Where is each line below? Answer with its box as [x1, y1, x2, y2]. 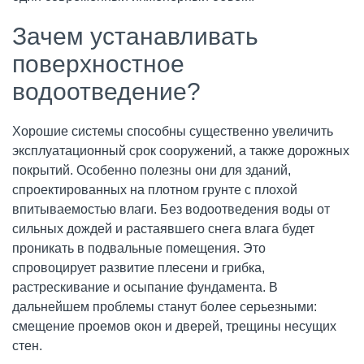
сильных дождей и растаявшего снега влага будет [12, 222, 314, 236]
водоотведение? [12, 78, 201, 105]
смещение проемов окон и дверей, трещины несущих [12, 319, 336, 333]
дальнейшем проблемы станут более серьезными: [12, 300, 317, 314]
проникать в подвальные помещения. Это [12, 241, 266, 255]
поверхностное [12, 50, 184, 77]
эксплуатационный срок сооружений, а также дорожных [12, 144, 349, 158]
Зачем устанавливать [12, 23, 258, 50]
